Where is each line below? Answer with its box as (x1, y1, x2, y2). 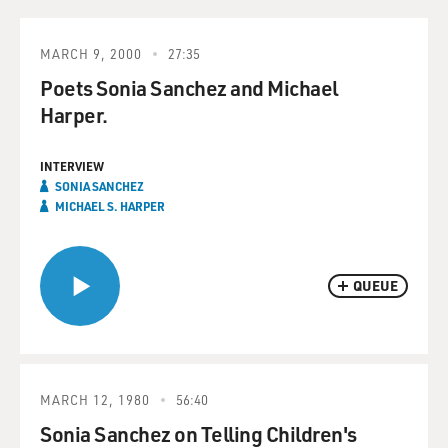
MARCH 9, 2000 (40, 45, 142, 62)
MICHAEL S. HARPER (55, 198, 165, 214)
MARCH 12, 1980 (40, 391, 150, 408)
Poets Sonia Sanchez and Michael (40, 74, 338, 101)
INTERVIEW (40, 158, 104, 174)
